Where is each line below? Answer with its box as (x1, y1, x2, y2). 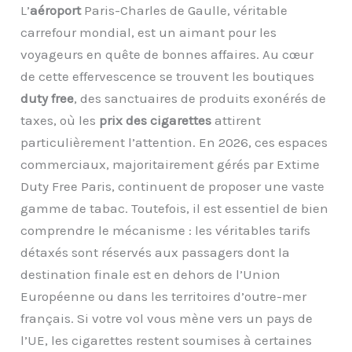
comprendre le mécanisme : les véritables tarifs (20, 222, 311, 239)
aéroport (30, 2, 82, 19)
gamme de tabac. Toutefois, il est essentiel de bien (20, 200, 329, 217)
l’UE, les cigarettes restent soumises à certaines (20, 332, 313, 349)
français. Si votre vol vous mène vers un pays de (20, 310, 313, 327)
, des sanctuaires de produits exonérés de (74, 90, 327, 107)
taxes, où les (20, 112, 100, 129)
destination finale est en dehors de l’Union (20, 266, 281, 283)
